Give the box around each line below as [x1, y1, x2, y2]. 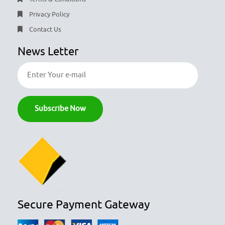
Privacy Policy [28, 10, 69, 19]
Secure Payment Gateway [18, 197, 150, 212]
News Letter [18, 44, 78, 59]
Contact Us [28, 25, 61, 34]
